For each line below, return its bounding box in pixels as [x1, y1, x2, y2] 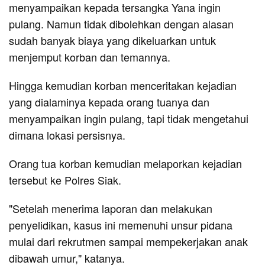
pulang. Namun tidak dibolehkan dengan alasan [9, 15, 234, 31]
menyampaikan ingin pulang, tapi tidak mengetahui [9, 110, 248, 126]
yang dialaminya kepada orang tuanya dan [9, 93, 209, 109]
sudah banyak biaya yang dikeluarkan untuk [9, 32, 216, 48]
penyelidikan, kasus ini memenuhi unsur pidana [9, 216, 232, 232]
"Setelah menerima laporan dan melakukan [9, 200, 212, 216]
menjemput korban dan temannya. [9, 49, 170, 64]
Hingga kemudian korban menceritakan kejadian [9, 77, 237, 93]
